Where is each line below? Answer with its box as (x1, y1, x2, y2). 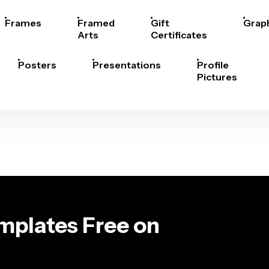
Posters (18, 59, 56, 71)
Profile (197, 59, 229, 71)
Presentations (92, 59, 161, 71)
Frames (5, 17, 41, 29)
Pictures (197, 71, 237, 83)
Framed (77, 17, 115, 29)
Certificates (151, 29, 207, 41)
